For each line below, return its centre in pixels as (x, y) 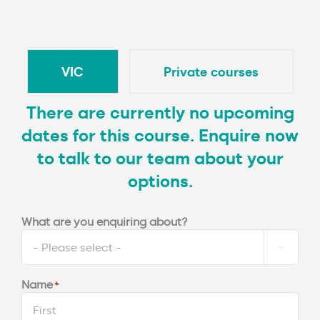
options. (160, 180)
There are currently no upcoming (160, 111)
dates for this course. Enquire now (160, 134)
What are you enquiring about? (105, 221)
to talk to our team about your (160, 157)
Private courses (211, 71)
